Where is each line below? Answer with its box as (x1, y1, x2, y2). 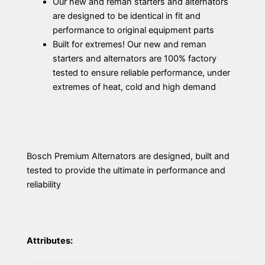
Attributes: (27, 235, 73, 247)
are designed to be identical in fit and (52, 10, 201, 21)
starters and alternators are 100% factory (52, 53, 216, 64)
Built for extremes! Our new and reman (52, 38, 206, 50)
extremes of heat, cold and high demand (52, 81, 216, 92)
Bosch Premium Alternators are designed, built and (27, 150, 230, 161)
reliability (27, 179, 61, 190)
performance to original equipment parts (52, 24, 214, 35)
